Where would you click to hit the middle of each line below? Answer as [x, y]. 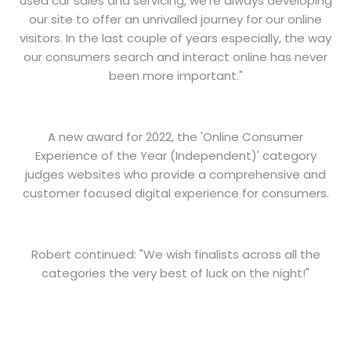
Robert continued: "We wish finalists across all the [175, 254]
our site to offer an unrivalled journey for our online [175, 19]
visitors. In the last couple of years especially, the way [175, 38]
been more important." [175, 75]
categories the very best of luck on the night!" [175, 273]
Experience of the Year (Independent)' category [175, 155]
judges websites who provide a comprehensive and [175, 174]
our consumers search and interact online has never [175, 56]
